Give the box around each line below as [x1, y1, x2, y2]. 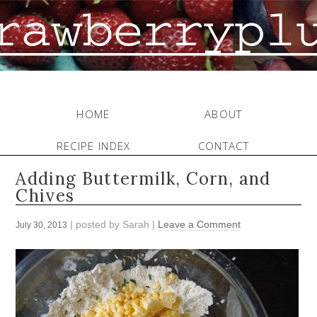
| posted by [67, 219, 123, 231]
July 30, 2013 [16, 220, 68, 231]
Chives [16, 185, 75, 207]
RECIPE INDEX [56, 138, 131, 153]
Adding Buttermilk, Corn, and [16, 168, 271, 190]
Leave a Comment [158, 219, 241, 231]
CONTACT [197, 138, 250, 153]
